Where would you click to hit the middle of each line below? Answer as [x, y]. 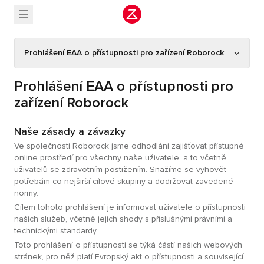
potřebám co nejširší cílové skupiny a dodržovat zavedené [124, 181]
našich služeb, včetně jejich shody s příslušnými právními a [123, 219]
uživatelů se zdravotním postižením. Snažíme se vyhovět [120, 169]
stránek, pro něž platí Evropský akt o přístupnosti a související [129, 257]
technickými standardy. [56, 231]
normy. [26, 193]
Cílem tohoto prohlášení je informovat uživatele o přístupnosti [130, 207]
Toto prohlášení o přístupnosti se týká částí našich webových [128, 245]
